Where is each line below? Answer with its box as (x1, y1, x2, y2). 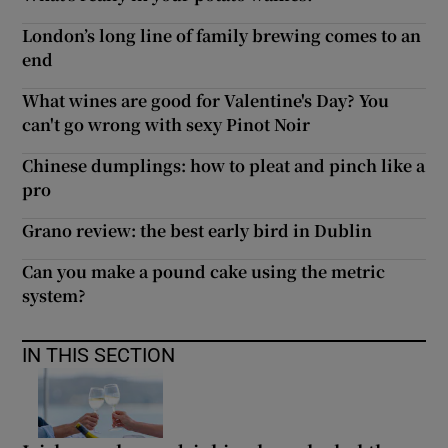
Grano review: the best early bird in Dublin (22, 219, 373, 243)
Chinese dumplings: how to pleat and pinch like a (22, 154, 426, 178)
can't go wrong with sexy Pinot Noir (22, 113, 311, 137)
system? (22, 284, 87, 308)
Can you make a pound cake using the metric (22, 260, 386, 284)
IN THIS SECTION (22, 345, 176, 366)
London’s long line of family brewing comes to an (22, 24, 422, 48)
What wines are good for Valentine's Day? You (22, 89, 390, 113)
